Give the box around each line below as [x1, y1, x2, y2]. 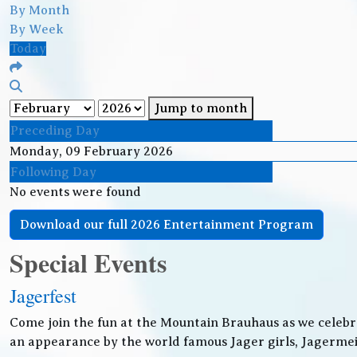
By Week [10, 22, 64, 37]
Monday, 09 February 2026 [10, 144, 173, 159]
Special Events [10, 244, 167, 281]
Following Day [10, 165, 96, 179]
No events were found [10, 185, 141, 199]
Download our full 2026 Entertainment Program [20, 218, 313, 232]
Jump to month [155, 101, 247, 116]
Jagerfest [10, 283, 76, 308]
